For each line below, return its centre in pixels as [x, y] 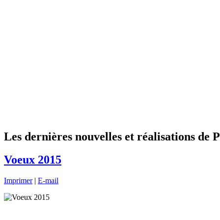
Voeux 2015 [33, 159]
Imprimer [18, 180]
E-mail [48, 180]
